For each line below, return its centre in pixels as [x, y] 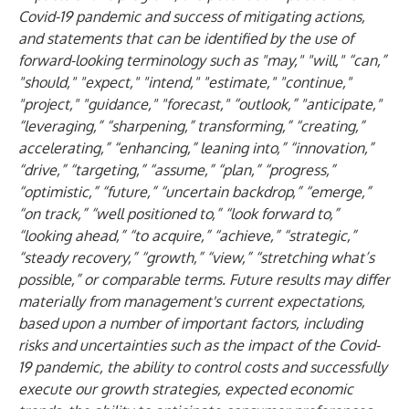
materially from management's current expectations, [192, 301]
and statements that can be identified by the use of [186, 38]
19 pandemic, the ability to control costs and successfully [203, 367]
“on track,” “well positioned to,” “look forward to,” [178, 214]
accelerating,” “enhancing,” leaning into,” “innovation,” [196, 148]
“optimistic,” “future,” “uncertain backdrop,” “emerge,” [194, 192]
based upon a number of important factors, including [190, 323]
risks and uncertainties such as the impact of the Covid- [199, 345]
